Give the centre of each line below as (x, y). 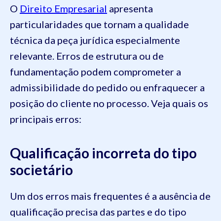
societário (41, 169)
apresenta (130, 8)
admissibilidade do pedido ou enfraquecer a (107, 87)
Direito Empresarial (63, 8)
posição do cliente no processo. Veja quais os (109, 103)
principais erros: (46, 119)
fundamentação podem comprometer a (95, 71)
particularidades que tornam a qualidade (99, 24)
